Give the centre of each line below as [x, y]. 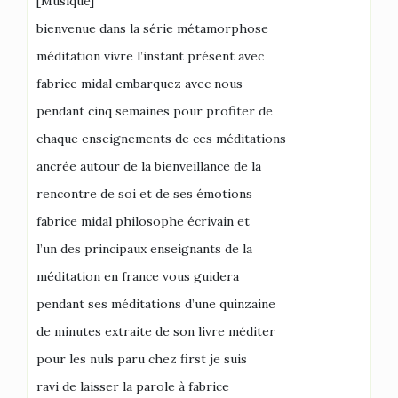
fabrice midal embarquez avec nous [139, 84]
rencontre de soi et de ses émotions [144, 194]
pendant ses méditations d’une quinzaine [156, 304]
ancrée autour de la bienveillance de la [149, 166]
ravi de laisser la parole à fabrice [133, 386]
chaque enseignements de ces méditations [161, 139]
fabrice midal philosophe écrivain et [143, 221]
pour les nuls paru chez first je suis [142, 359]
